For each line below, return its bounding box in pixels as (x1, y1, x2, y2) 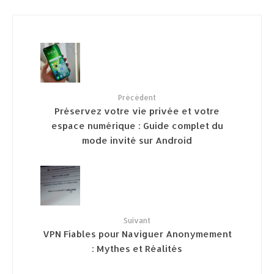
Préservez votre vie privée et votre (54, 105, 220, 116)
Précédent (118, 93, 156, 102)
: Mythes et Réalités (92, 242, 182, 254)
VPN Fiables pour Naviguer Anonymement (42, 228, 232, 239)
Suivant (124, 216, 150, 225)
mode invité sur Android (82, 134, 192, 146)
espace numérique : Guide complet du (51, 119, 223, 131)
